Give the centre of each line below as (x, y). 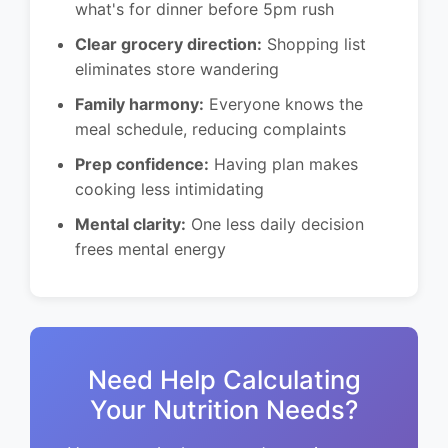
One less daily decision (275, 224)
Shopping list (314, 44)
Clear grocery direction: (168, 44)
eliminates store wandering (177, 69)
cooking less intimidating (169, 189)
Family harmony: (139, 104)
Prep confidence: (142, 164)
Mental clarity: (130, 224)
